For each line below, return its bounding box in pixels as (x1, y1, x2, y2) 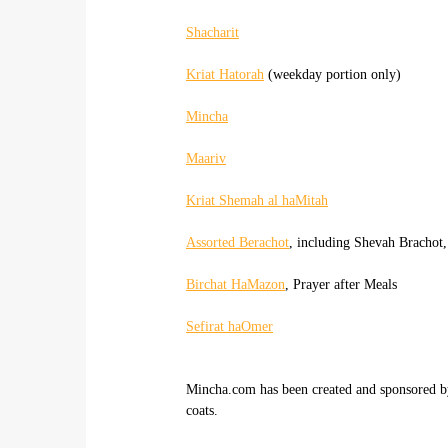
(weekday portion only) (264, 66, 401, 82)
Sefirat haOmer (186, 318, 273, 334)
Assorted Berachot (186, 234, 289, 250)
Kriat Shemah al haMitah (186, 192, 328, 208)
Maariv (186, 150, 226, 166)
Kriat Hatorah (186, 66, 264, 82)
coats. (186, 402, 218, 418)
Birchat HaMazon (186, 276, 285, 292)
